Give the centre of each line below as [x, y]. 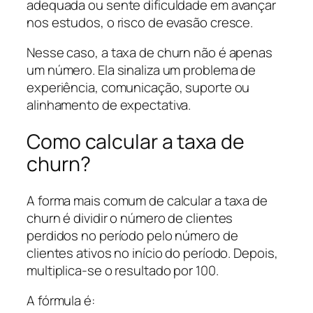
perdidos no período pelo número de [132, 235]
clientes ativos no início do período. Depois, [152, 253]
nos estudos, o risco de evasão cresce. [140, 22]
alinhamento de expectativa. [109, 105]
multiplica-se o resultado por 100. [123, 270]
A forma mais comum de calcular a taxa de [147, 200]
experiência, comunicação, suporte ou [138, 88]
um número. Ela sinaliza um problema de [141, 70]
